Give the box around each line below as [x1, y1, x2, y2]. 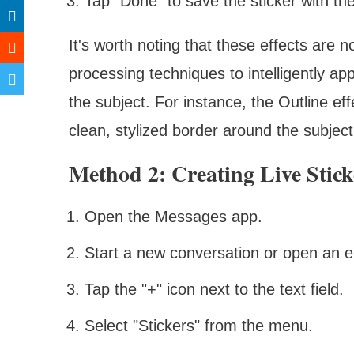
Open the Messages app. [85, 208, 262, 226]
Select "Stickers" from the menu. [85, 317, 313, 335]
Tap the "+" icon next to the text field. [85, 281, 344, 299]
